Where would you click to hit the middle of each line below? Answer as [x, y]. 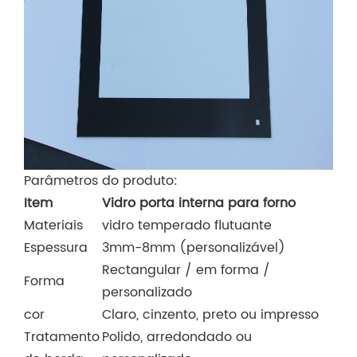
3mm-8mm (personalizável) [194, 247]
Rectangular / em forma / [186, 270]
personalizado [147, 292]
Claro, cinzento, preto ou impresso [210, 314]
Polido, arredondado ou [177, 337]
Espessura [56, 247]
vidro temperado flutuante [187, 225]
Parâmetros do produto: [101, 180]
